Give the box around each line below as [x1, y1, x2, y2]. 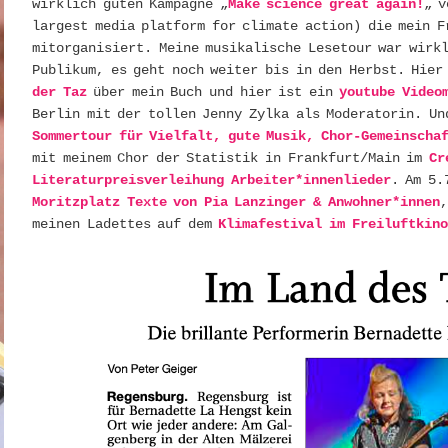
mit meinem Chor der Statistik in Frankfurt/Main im [32, 150, 429, 167]
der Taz [32, 84, 87, 101]
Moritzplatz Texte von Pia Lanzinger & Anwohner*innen [32, 194, 440, 211]
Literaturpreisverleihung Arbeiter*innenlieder [32, 172, 391, 189]
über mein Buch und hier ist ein [86, 84, 340, 101]
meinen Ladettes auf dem [32, 216, 219, 233]
